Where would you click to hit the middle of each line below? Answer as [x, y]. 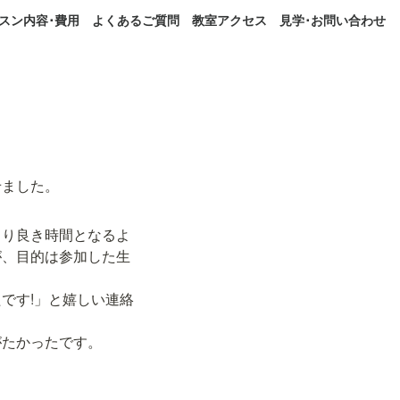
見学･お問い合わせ [333, 20]
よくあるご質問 [136, 20]
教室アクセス [229, 20]
